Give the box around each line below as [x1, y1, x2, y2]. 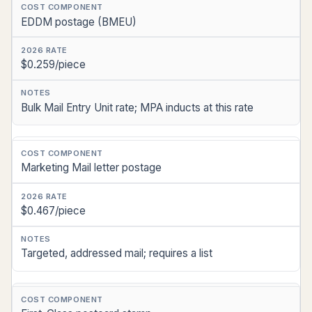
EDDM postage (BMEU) [21, 15, 136, 29]
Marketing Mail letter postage [21, 161, 162, 175]
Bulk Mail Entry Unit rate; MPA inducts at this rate [21, 100, 253, 114]
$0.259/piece [21, 58, 86, 72]
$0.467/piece [21, 203, 86, 217]
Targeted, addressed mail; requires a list [21, 247, 212, 260]
